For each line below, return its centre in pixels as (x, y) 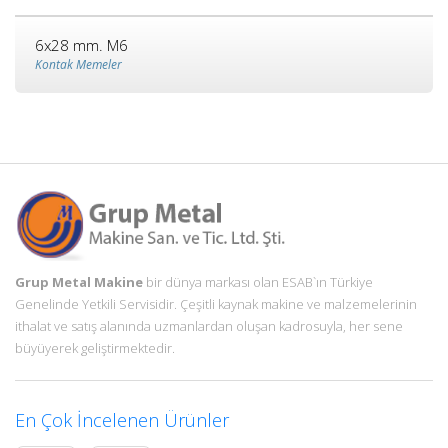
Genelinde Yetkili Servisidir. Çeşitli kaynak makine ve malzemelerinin (216, 303)
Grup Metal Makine (79, 281)
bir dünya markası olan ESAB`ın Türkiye (258, 281)
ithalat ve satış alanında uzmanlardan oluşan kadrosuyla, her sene (209, 325)
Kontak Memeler (78, 65)
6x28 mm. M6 (81, 45)
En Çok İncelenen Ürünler (122, 419)
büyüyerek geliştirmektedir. (95, 347)
